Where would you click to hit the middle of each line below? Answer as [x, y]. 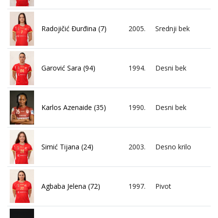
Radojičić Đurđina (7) [74, 28]
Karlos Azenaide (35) [74, 107]
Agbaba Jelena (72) [71, 186]
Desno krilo [173, 146]
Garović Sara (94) [68, 68]
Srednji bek [173, 28]
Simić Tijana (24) [67, 146]
